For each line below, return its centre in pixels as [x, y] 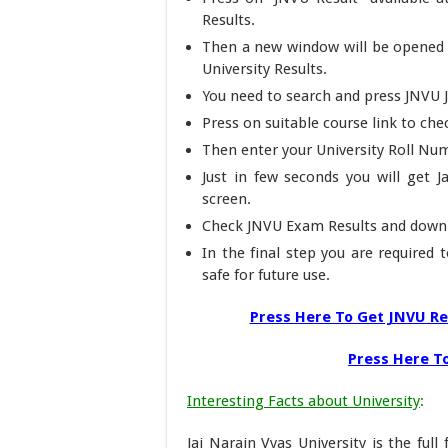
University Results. [264, 69]
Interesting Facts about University [303, 401]
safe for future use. [266, 275]
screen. [226, 199]
